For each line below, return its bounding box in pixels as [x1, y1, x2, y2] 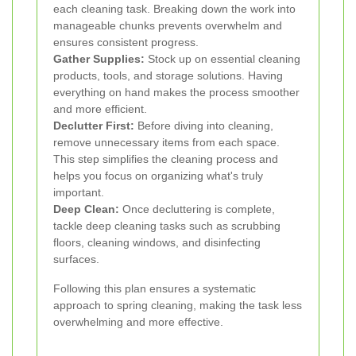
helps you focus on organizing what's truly [53, 169, 263, 183]
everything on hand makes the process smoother [53, 86, 300, 99]
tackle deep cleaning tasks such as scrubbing [53, 219, 281, 233]
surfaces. [53, 253, 99, 266]
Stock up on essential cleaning [145, 52, 300, 66]
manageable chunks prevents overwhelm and [53, 19, 282, 33]
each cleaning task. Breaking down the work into [53, 2, 296, 16]
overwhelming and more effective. [53, 315, 223, 329]
